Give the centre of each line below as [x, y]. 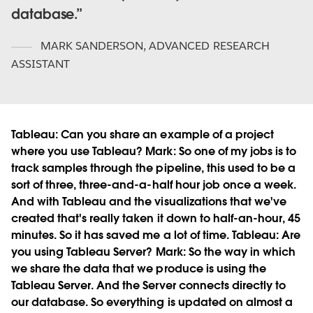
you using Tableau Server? [83, 252]
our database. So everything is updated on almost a [152, 303]
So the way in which [240, 252]
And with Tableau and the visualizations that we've [149, 202]
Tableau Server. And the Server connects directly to [148, 286]
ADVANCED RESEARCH [209, 46]
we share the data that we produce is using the [139, 269]
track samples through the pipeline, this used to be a [154, 168]
